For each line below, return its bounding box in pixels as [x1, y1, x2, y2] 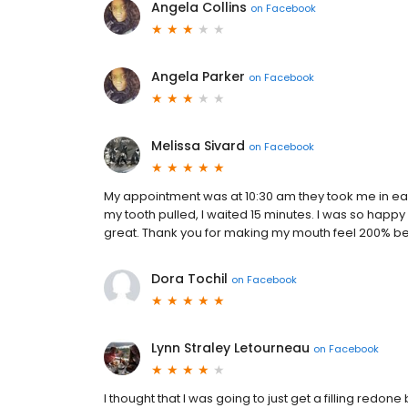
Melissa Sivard [151, 137, 245, 156]
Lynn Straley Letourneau [151, 339, 310, 358]
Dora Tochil [151, 270, 228, 289]
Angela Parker [151, 67, 245, 87]
